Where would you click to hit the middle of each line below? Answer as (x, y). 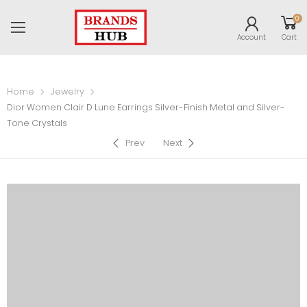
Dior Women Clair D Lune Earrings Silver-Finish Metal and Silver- (146, 108)
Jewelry (67, 92)
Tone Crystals (37, 123)
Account (251, 37)
